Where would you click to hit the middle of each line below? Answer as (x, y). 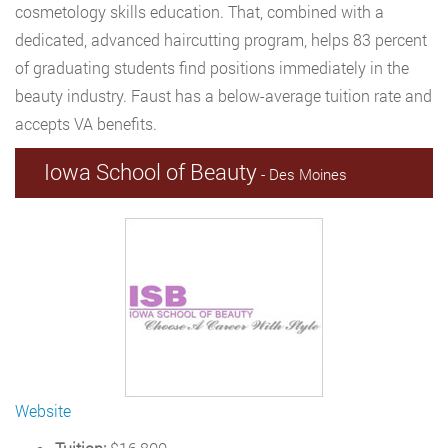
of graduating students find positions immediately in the (212, 67)
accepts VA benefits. (86, 123)
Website (43, 410)
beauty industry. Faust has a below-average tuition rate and (223, 95)
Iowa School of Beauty (150, 171)
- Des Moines (302, 174)
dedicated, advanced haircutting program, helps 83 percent (221, 39)
